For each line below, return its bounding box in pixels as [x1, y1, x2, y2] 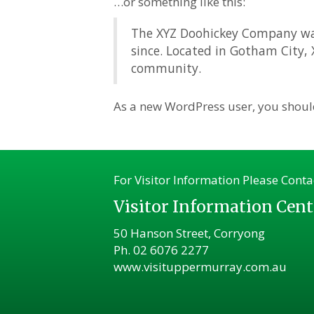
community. [131, 60, 201, 76]
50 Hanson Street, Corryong [114, 225, 265, 241]
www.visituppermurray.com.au [114, 259, 287, 275]
